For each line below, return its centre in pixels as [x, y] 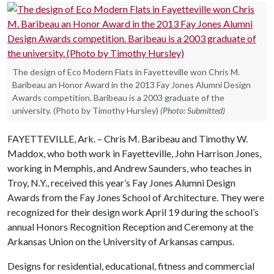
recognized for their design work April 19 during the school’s [133, 212]
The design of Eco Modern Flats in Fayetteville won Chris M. [126, 72]
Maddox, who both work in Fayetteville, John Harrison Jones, [134, 153]
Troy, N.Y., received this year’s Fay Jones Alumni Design [121, 182]
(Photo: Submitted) [193, 110]
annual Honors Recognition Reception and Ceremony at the [130, 226]
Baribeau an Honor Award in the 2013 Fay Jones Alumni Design [131, 84]
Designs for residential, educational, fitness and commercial [131, 265]
